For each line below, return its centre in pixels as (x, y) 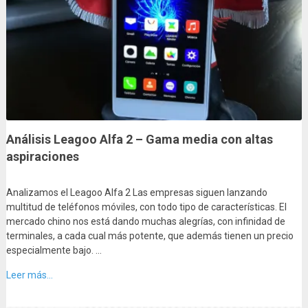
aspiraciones (42, 157)
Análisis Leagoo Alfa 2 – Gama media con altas (139, 140)
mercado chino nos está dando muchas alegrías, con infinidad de (145, 222)
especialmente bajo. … (54, 251)
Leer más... (29, 275)
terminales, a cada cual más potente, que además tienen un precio (150, 236)
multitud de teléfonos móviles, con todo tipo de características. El (146, 207)
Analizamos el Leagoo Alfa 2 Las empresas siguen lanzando (136, 193)
